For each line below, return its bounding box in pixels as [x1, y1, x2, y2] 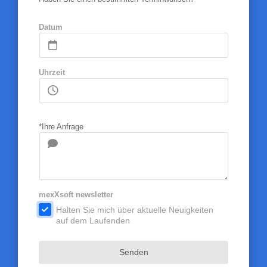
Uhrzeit [38, 68, 65, 77]
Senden [119, 247, 148, 257]
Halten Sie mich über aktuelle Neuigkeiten [55, 205, 213, 215]
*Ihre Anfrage [38, 122, 83, 131]
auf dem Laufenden [55, 216, 130, 225]
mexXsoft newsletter [38, 190, 113, 199]
